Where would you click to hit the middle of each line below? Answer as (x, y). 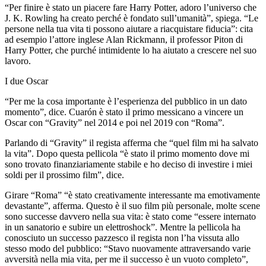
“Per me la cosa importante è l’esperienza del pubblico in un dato (126, 101)
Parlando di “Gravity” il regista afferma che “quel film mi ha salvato (132, 142)
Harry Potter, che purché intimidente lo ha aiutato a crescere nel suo (131, 50)
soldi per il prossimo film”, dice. (64, 175)
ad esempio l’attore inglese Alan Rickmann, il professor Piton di (124, 39)
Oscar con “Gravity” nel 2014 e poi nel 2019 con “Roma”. (115, 122)
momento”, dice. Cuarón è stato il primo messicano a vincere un (124, 112)
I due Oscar (26, 81)
